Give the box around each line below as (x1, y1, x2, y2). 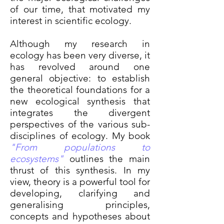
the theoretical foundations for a (10, 84, 150, 95)
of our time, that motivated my (10, 3, 150, 15)
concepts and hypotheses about (10, 210, 150, 222)
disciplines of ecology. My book (10, 130, 150, 141)
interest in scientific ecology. (10, 15, 131, 26)
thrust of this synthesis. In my (10, 164, 150, 176)
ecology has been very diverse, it (10, 49, 150, 61)
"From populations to (10, 141, 150, 153)
